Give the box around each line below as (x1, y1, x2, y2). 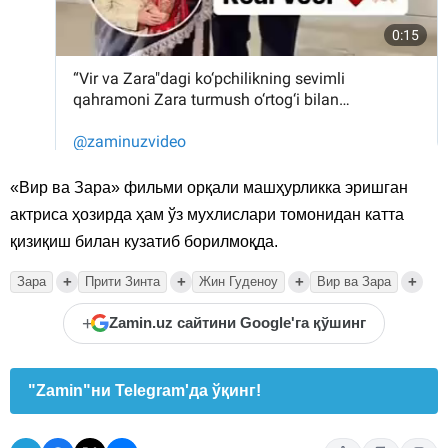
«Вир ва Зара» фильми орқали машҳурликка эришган (10, 178, 408, 196)
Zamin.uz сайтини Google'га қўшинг (109, 315, 366, 332)
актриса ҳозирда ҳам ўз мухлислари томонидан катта (10, 205, 404, 223)
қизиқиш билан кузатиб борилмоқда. (10, 232, 278, 250)
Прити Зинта (85, 273, 160, 289)
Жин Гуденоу (199, 273, 278, 289)
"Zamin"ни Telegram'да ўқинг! (28, 381, 261, 399)
